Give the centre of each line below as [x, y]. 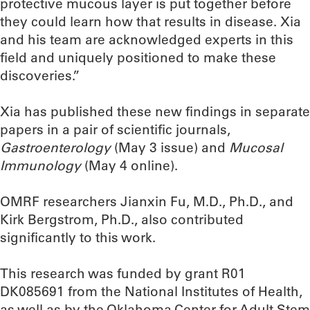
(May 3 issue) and [172, 147]
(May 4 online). [131, 165]
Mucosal [256, 147]
